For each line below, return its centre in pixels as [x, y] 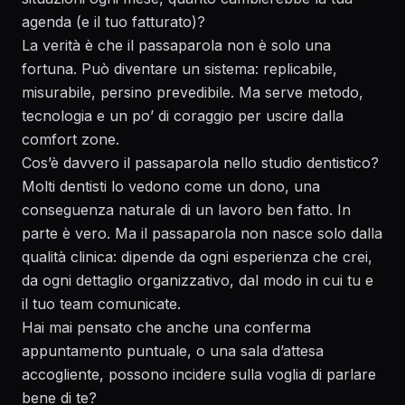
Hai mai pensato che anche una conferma [166, 327]
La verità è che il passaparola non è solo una [176, 45]
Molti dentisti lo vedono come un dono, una [171, 186]
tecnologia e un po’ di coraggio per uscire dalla [183, 116]
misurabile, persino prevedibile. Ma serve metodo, [193, 92]
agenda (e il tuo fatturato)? [113, 22]
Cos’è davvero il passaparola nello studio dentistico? [200, 163]
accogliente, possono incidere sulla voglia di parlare [199, 374]
